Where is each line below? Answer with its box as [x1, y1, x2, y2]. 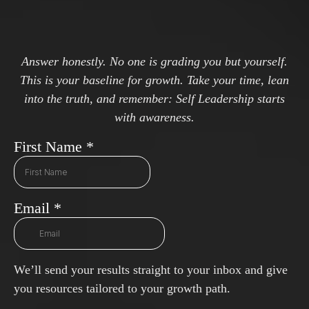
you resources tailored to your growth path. [14, 281, 230, 295]
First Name [14, 138, 86, 155]
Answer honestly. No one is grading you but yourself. [21, 54, 288, 68]
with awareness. [114, 110, 195, 124]
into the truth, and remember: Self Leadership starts [24, 92, 285, 106]
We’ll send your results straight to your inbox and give [14, 263, 288, 277]
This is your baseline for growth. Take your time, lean [20, 73, 289, 87]
